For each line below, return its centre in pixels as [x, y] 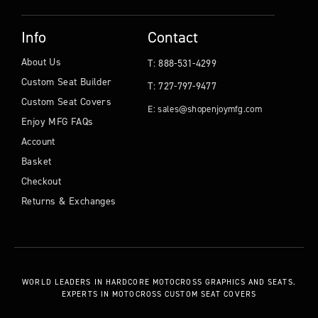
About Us [42, 62]
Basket [37, 161]
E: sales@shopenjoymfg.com [205, 109]
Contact [173, 37]
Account [38, 141]
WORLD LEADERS [57, 282]
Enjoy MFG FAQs [57, 121]
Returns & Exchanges [69, 201]
